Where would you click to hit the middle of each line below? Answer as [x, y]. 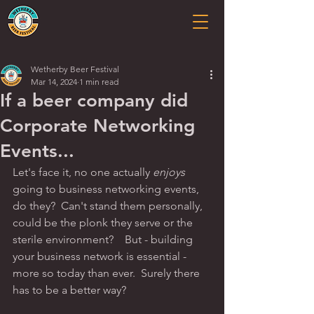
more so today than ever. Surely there [108, 273]
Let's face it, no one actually [83, 172]
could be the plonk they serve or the [104, 223]
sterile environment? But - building [104, 239]
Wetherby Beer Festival [75, 69]
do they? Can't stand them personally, [109, 206]
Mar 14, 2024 [54, 82]
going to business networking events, [107, 189]
